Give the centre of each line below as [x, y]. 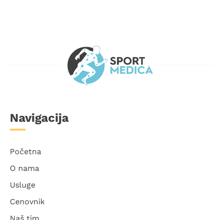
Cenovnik [27, 202]
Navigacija [39, 118]
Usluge [23, 185]
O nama [25, 168]
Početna [26, 152]
